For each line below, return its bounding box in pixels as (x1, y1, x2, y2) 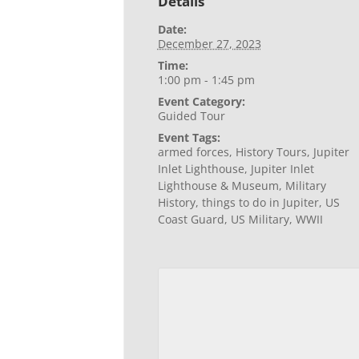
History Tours (235, 144, 307, 159)
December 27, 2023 (157, 36, 261, 51)
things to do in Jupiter (201, 195, 319, 210)
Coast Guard (157, 212, 224, 227)
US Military (230, 212, 289, 227)
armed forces (157, 144, 229, 159)
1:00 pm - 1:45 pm (157, 72, 255, 87)
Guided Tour (157, 108, 225, 123)
